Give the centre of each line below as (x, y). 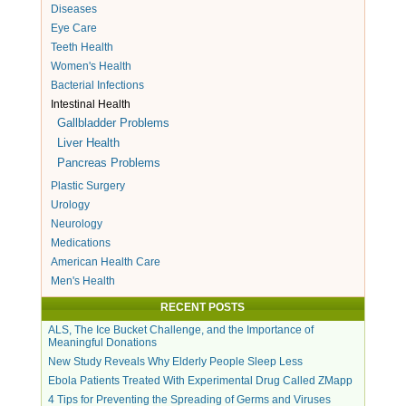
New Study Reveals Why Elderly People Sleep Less (175, 361)
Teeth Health (82, 47)
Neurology (76, 223)
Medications (80, 242)
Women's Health (91, 66)
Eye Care (73, 28)
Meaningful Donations (102, 342)
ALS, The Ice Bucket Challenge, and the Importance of (180, 329)
